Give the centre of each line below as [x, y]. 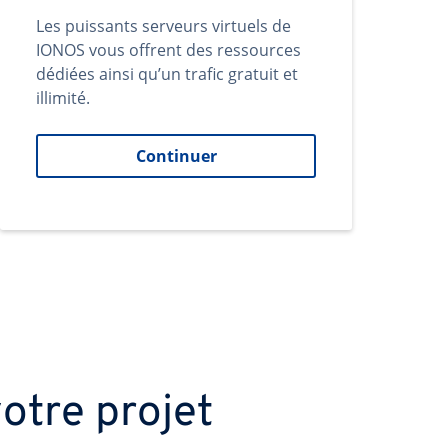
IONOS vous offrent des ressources [168, 50]
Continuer [176, 156]
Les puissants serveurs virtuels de [163, 26]
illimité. [63, 98]
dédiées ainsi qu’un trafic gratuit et [167, 74]
